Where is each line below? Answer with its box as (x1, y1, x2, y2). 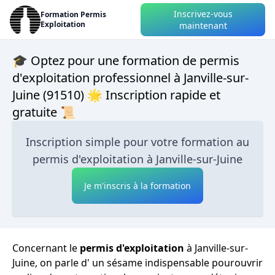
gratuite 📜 (12, 104, 76, 120)
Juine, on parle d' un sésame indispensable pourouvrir (12, 256, 263, 269)
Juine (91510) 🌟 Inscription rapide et (12, 87, 220, 103)
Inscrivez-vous (173, 8, 233, 20)
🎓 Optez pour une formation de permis (12, 52, 239, 69)
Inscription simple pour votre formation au (26, 134, 249, 149)
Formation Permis (41, 9, 106, 20)
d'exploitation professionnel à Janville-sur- (12, 69, 249, 86)
